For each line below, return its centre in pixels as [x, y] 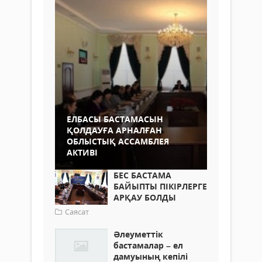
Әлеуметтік [138, 234]
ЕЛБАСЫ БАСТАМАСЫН [115, 119]
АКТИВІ [82, 152]
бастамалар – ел [148, 245]
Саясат [77, 212]
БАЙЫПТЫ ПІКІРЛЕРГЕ [160, 186]
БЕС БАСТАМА [142, 175]
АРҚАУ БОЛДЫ [145, 197]
